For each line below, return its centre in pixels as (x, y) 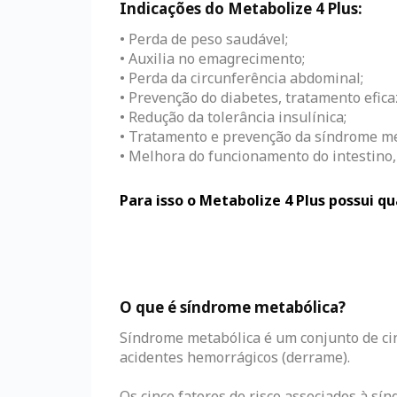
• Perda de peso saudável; (204, 39)
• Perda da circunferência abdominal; (241, 78)
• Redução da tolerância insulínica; (233, 117)
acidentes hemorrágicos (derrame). (235, 357)
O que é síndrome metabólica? (233, 307)
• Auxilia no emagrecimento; (212, 58)
